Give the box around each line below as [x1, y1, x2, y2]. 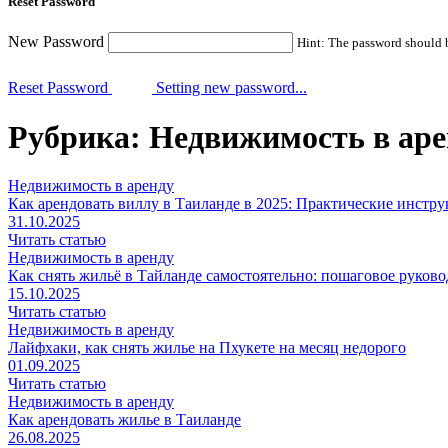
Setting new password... [152, 79, 307, 97]
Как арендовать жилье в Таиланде [8, 411, 241, 429]
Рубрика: [8, 118, 149, 155]
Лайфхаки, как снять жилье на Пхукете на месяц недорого [8, 339, 406, 357]
